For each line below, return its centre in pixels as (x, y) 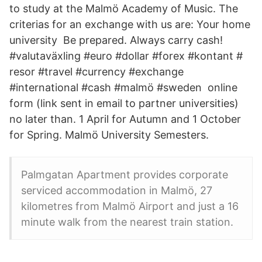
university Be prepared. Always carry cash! (116, 40)
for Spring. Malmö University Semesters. (109, 135)
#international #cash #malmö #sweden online (123, 87)
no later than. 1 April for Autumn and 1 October (125, 119)
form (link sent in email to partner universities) (124, 103)
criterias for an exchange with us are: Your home (130, 24)
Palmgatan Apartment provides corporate (125, 175)
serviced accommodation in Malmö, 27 (117, 190)
